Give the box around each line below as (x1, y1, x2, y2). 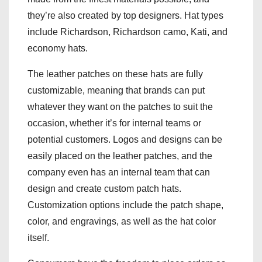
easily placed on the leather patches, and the (27, 150, 212, 161)
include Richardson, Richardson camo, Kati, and (27, 26, 227, 37)
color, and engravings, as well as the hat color (27, 216, 216, 226)
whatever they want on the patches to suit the (27, 101, 213, 112)
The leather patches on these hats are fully (27, 68, 203, 79)
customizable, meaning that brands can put (27, 85, 205, 95)
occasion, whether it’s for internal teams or (27, 118, 201, 128)
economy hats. (27, 43, 88, 53)
